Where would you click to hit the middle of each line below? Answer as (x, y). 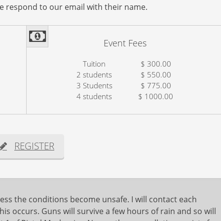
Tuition (94, 64)
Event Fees (125, 43)
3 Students (94, 85)
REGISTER (34, 146)
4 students (94, 96)
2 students (94, 74)
